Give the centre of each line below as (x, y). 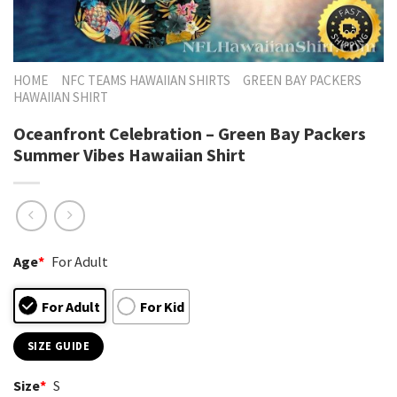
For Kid (162, 306)
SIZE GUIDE (58, 346)
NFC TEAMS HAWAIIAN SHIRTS (145, 80)
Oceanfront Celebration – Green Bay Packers (190, 133)
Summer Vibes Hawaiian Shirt (129, 154)
